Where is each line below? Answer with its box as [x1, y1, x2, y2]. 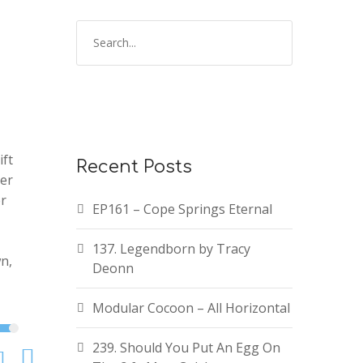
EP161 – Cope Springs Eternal [92, 200, 272, 219]
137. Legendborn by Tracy [92, 240, 250, 258]
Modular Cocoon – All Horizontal [92, 299, 290, 318]
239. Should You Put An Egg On [92, 339, 280, 357]
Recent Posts [75, 157, 192, 177]
